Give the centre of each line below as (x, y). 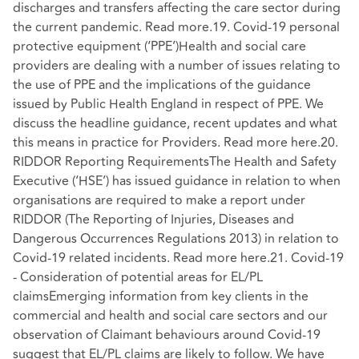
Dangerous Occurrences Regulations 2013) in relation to (176, 238)
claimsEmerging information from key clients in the (161, 296)
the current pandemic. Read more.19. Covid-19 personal (176, 27)
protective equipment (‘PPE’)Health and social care (159, 46)
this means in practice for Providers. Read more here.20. (175, 142)
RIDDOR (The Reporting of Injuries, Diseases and (153, 219)
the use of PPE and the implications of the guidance (162, 85)
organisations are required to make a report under (159, 200)
